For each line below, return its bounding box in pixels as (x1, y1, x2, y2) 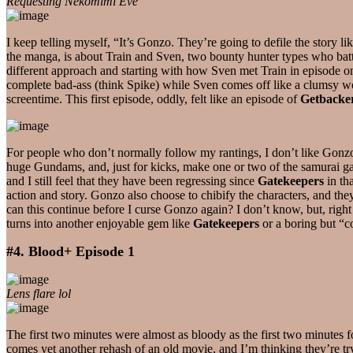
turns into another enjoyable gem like (6, 216, 193, 230)
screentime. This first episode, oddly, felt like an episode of (6, 91, 300, 106)
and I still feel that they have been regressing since (6, 173, 258, 188)
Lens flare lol (6, 286, 71, 300)
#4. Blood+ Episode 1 (6, 243, 135, 259)
